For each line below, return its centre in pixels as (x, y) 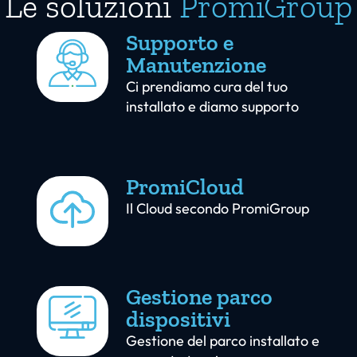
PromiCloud (185, 187)
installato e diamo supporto (212, 107)
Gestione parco (199, 297)
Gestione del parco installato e (223, 341)
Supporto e (180, 43)
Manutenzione (196, 65)
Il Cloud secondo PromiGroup (218, 209)
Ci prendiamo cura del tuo (207, 87)
